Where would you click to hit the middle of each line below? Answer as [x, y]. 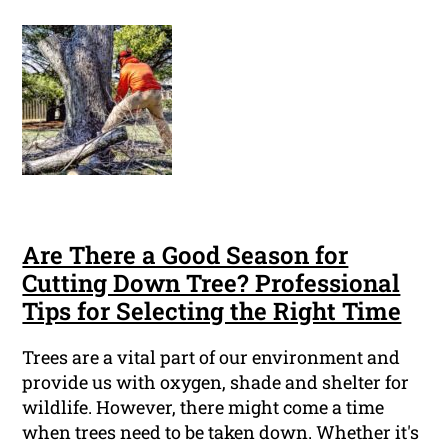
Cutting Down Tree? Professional [211, 283]
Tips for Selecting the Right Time [212, 311]
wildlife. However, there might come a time [203, 407]
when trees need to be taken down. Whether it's [221, 432]
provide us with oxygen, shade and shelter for [216, 382]
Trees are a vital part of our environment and [211, 357]
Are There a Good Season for [185, 255]
